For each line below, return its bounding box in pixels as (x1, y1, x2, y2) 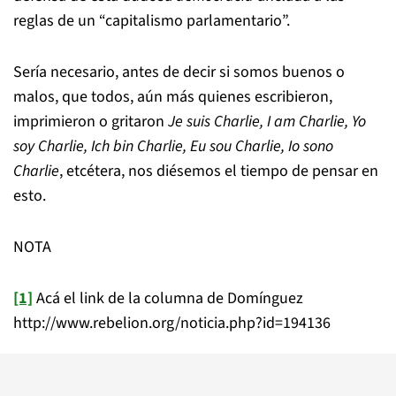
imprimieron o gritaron (13, 110, 168, 133)
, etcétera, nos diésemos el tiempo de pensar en (59, 160, 378, 182)
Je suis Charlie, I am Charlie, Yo (168, 110, 366, 133)
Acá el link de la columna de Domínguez (33, 287, 303, 309)
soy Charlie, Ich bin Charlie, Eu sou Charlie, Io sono (13, 135, 333, 157)
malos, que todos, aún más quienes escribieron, (13, 86, 332, 108)
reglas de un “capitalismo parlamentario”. (13, 10, 290, 32)
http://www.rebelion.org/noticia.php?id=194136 (13, 312, 331, 334)
